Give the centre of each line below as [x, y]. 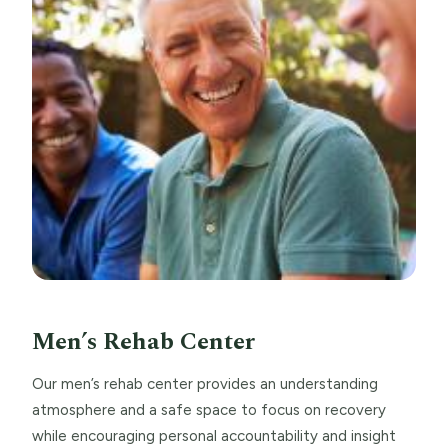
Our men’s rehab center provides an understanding [205, 383]
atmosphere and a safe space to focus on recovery [209, 409]
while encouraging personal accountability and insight [214, 435]
